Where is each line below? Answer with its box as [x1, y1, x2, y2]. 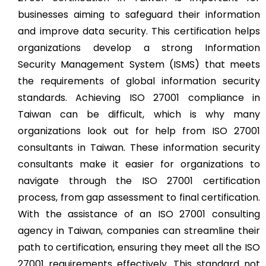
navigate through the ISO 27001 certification [18, 173, 260, 188]
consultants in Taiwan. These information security [18, 140, 260, 154]
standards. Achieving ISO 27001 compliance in [18, 90, 260, 104]
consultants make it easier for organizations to [18, 157, 260, 171]
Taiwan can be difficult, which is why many [18, 107, 260, 121]
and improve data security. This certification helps [18, 24, 260, 38]
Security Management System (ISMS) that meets [18, 57, 260, 71]
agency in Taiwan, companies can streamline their [18, 223, 260, 237]
